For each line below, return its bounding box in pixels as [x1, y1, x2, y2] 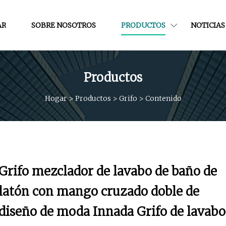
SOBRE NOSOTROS [31, 20, 96, 30]
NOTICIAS [190, 20, 225, 30]
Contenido [145, 93, 182, 103]
